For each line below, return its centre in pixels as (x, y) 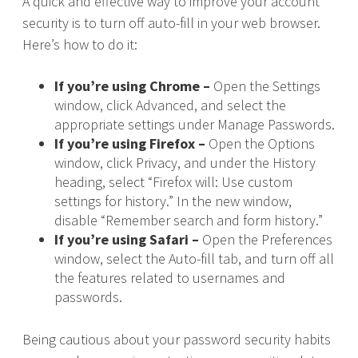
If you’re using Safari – (127, 239)
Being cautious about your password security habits (177, 339)
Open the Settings (265, 86)
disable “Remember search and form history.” (189, 220)
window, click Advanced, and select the (170, 105)
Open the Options (260, 143)
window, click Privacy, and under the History (185, 163)
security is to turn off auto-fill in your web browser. (171, 23)
